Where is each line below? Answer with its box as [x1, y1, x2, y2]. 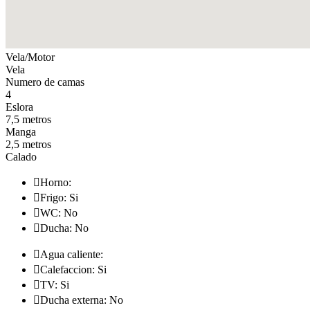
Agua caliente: [40, 248, 103, 260]
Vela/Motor [6, 51, 55, 63]
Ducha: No [40, 221, 89, 234]
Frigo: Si [40, 191, 78, 203]
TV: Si [40, 278, 69, 291]
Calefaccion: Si [40, 263, 107, 275]
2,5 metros [6, 138, 51, 150]
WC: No [40, 206, 77, 219]
